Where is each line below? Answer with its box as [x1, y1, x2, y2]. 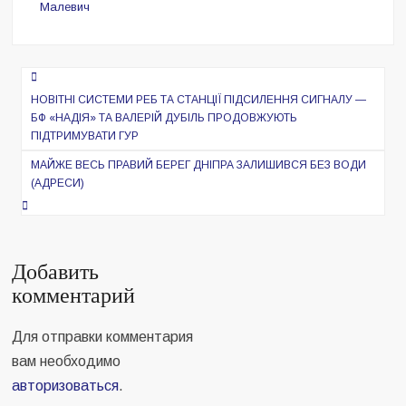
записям [11, 120, 105, 160]
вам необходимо [12, 353, 121, 369]
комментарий [12, 279, 136, 312]
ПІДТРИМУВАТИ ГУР [31, 129, 140, 142]
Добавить [12, 256, 100, 288]
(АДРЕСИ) [31, 176, 85, 189]
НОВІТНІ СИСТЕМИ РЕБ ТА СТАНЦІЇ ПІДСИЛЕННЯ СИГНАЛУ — [31, 92, 367, 106]
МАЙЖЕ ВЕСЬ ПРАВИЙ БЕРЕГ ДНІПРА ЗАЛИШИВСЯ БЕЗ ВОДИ [31, 158, 367, 171]
